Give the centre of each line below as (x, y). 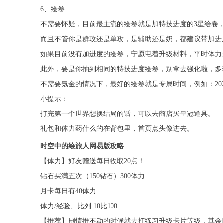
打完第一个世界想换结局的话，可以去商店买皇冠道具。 (127, 114)
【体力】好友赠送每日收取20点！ (92, 161)
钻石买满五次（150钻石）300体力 (92, 176)
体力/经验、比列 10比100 (79, 206)
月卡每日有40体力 (68, 191)
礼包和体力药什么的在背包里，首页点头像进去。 (117, 129)
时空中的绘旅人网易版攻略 (82, 146)
